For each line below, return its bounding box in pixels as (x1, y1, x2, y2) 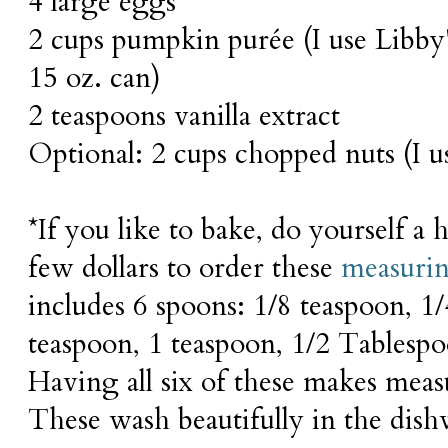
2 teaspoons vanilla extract (28, 97, 340, 136)
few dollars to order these (28, 249, 341, 288)
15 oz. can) (28, 59, 161, 98)
